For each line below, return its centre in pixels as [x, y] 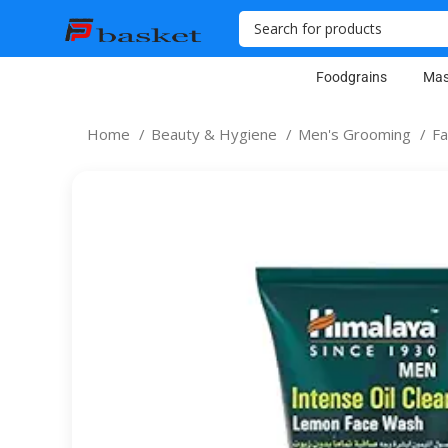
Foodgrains [351, 77]
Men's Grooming [356, 134]
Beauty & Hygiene [216, 134]
